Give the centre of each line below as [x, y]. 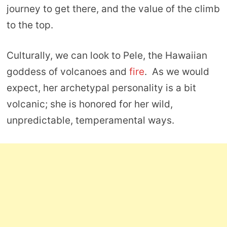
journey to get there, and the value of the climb [113, 9]
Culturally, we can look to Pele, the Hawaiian [107, 56]
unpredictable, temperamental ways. [91, 121]
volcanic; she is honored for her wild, [89, 104]
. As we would [177, 72]
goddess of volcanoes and [68, 72]
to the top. [30, 25]
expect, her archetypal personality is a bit [101, 88]
